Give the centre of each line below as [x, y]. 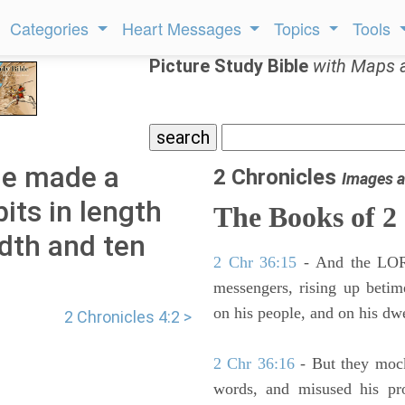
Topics [300, 28]
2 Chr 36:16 [254, 363]
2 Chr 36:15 [255, 262]
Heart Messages [184, 28]
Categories [52, 28]
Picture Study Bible [231, 66]
